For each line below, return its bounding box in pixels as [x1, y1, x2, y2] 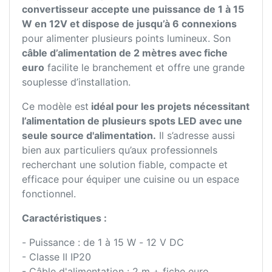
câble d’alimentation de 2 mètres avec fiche [22, 47, 228, 59]
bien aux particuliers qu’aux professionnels [22, 144, 217, 157]
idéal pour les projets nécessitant [89, 100, 250, 113]
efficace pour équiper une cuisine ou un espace [22, 173, 239, 186]
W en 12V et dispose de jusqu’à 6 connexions [22, 18, 237, 30]
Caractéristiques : [22, 212, 107, 225]
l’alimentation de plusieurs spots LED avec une [22, 115, 242, 127]
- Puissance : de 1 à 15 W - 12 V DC [22, 236, 184, 249]
